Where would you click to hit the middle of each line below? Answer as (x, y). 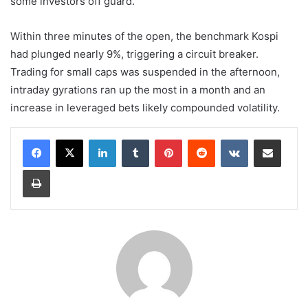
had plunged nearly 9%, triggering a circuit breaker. (134, 54)
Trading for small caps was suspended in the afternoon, (145, 72)
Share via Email (291, 139)
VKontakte (269, 139)
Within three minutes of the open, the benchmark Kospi (144, 36)
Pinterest (201, 139)
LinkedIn (133, 139)
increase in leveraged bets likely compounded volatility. (145, 108)
